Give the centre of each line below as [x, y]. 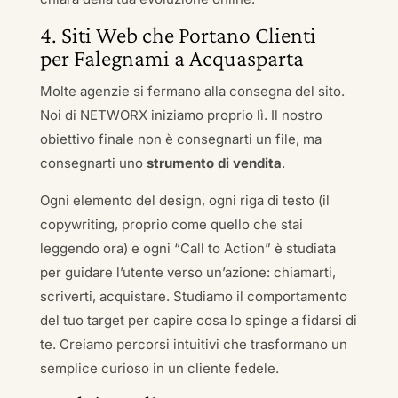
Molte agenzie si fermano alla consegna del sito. [192, 91]
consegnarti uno [93, 163]
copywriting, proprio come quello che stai [171, 224]
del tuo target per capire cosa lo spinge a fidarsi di [198, 320]
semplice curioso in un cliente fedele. [159, 368]
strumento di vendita [214, 163]
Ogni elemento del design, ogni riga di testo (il [184, 200]
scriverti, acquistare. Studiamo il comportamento [193, 296]
